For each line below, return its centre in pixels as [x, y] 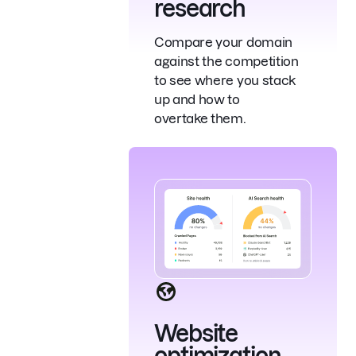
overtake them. [200, 118]
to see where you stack [225, 80]
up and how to [197, 99]
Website [196, 333]
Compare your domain [223, 42]
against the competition [226, 61]
